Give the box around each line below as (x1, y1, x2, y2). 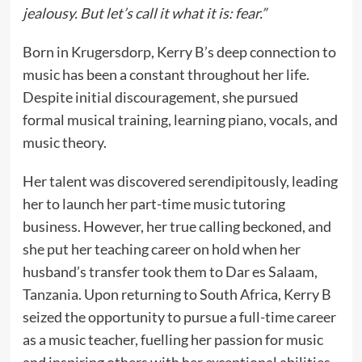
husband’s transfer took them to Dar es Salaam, (22, 263, 318, 280)
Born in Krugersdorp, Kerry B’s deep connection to (22, 43, 336, 61)
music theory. (22, 133, 107, 151)
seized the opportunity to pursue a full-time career (22, 308, 336, 326)
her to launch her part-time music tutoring (22, 195, 285, 213)
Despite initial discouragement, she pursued (22, 88, 298, 106)
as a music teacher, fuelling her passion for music (22, 330, 323, 348)
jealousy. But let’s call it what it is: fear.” (22, 4, 267, 22)
